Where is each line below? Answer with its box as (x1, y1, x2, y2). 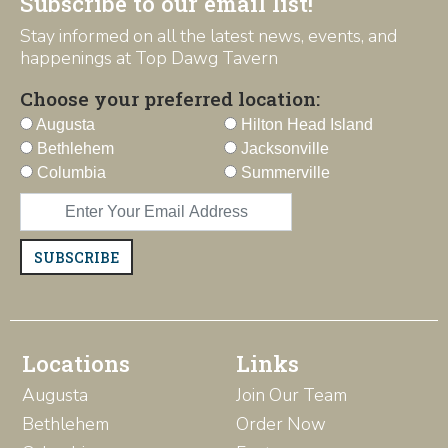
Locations (22, 349, 130, 379)
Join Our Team (236, 383, 347, 408)
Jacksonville (237, 140, 329, 158)
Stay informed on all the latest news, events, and (20, 24, 397, 49)
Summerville (237, 164, 330, 182)
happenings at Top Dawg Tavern (20, 46, 278, 71)
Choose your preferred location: (20, 86, 320, 112)
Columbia (33, 164, 106, 182)
